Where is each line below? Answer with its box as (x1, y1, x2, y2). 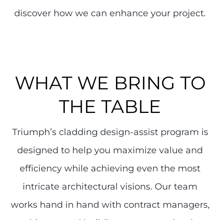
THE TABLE (59, 95, 161, 117)
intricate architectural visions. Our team (23, 181, 197, 192)
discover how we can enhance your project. (14, 7, 206, 19)
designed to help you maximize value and (17, 144, 203, 156)
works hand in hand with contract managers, (10, 199, 210, 210)
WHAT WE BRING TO (14, 71, 206, 94)
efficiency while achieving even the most (20, 163, 200, 174)
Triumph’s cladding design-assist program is (12, 126, 208, 137)
